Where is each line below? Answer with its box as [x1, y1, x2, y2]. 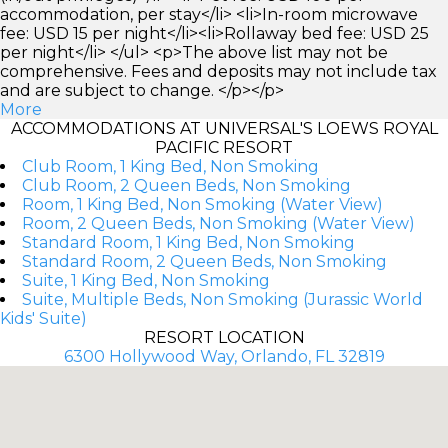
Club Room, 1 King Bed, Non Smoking [22, 156, 319, 176]
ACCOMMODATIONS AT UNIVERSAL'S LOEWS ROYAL [10, 118, 438, 138]
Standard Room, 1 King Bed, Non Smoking [22, 232, 355, 252]
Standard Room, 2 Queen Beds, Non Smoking [22, 251, 387, 271]
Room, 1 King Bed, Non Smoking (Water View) [22, 194, 383, 214]
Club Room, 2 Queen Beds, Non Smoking [22, 175, 351, 195]
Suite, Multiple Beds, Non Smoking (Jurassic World [22, 289, 423, 309]
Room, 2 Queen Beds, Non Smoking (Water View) [22, 213, 415, 233]
